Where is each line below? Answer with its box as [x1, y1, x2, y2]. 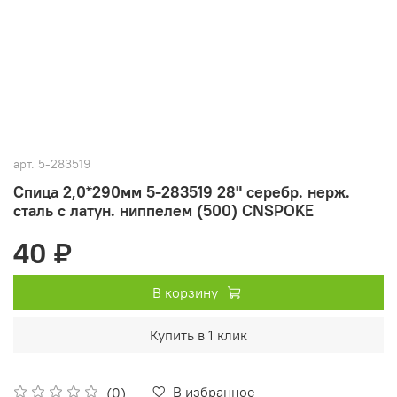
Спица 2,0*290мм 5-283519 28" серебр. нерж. [13, 181, 350, 202]
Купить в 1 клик [150, 325, 247, 344]
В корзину [152, 283, 218, 301]
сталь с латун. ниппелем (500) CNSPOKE [13, 199, 314, 221]
